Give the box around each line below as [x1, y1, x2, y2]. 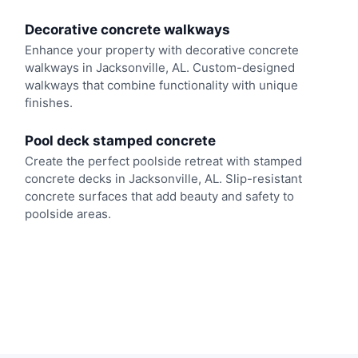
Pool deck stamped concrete [24, 132, 216, 149]
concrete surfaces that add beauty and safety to [24, 188, 294, 204]
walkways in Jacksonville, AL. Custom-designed [24, 60, 295, 76]
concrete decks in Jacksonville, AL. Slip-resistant [24, 170, 302, 186]
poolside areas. [24, 205, 111, 221]
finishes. [24, 95, 73, 111]
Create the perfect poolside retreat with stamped [24, 153, 302, 169]
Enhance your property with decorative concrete [24, 42, 299, 58]
